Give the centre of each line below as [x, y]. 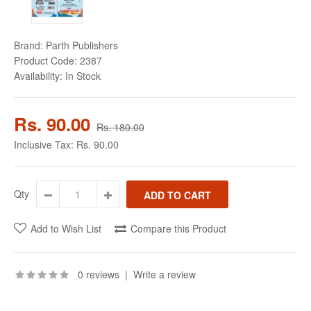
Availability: [38, 76]
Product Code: [45, 60]
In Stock [82, 76]
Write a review [165, 274]
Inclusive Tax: [45, 144]
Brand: [28, 45]
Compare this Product [178, 228]
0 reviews [99, 274]
